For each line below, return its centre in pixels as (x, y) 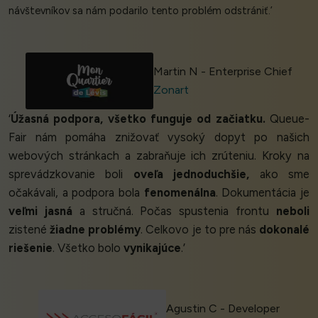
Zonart (171, 89)
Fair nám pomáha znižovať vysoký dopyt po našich (159, 137)
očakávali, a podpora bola (76, 192)
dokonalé (284, 229)
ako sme (280, 174)
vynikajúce (152, 247)
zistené (29, 229)
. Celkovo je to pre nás (200, 229)
